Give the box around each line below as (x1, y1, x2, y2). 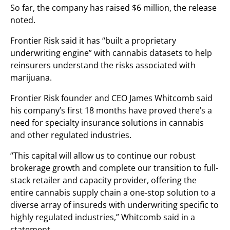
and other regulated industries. (10, 129, 131, 141)
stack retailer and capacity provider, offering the (10, 175, 197, 186)
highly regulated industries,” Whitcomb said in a (10, 212, 195, 223)
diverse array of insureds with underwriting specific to (10, 199, 219, 210)
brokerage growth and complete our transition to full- (10, 162, 218, 174)
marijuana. (10, 72, 52, 83)
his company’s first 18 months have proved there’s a (10, 105, 212, 116)
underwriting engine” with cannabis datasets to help (10, 47, 212, 59)
